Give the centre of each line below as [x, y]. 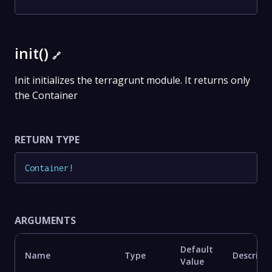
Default [197, 249]
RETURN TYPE [47, 140]
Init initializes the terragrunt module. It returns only [132, 80]
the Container [46, 96]
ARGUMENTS [45, 220]
